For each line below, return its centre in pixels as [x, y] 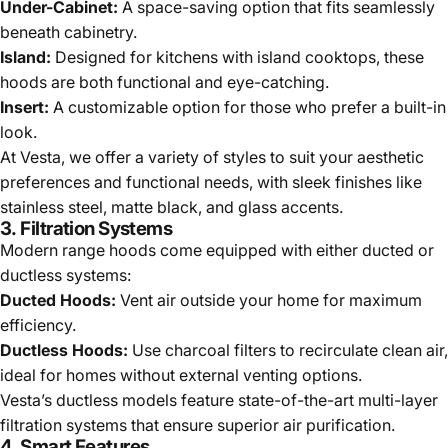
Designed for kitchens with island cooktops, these [237, 56]
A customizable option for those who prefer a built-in [247, 106]
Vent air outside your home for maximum [269, 299]
